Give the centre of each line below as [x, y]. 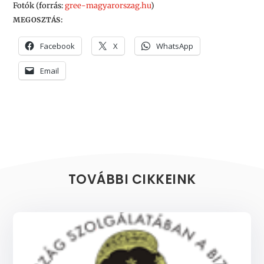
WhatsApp [175, 46]
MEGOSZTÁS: [38, 19]
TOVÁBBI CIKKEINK [132, 179]
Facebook [58, 46]
